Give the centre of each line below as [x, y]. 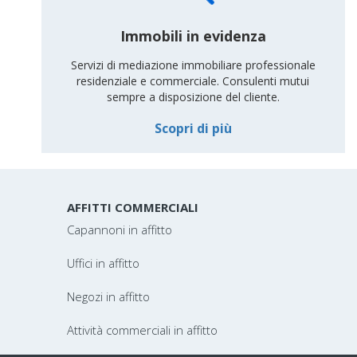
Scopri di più [193, 128]
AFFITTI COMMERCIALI [132, 207]
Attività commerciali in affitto [142, 330]
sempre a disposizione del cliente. [193, 97]
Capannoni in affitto [119, 229]
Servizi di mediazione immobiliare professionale [193, 65]
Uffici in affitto [103, 263]
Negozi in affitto [108, 296]
